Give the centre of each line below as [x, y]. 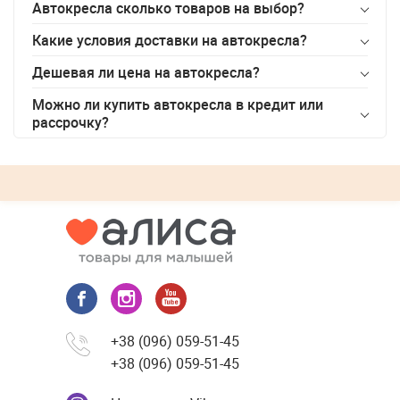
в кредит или [278, 104]
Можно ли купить [93, 104]
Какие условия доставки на [127, 40]
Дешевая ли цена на [103, 72]
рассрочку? [71, 122]
